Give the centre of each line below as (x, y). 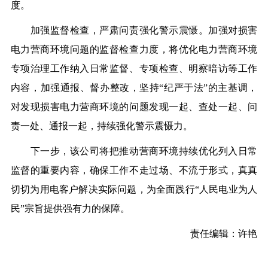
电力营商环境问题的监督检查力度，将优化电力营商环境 (134, 50)
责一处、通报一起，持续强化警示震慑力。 (101, 126)
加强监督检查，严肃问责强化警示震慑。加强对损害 (134, 31)
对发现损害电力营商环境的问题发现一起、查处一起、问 (134, 107)
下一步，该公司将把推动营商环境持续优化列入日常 (134, 151)
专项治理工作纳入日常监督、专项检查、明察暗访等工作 (134, 69)
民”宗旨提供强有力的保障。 (70, 209)
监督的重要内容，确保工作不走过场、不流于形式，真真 (134, 170)
